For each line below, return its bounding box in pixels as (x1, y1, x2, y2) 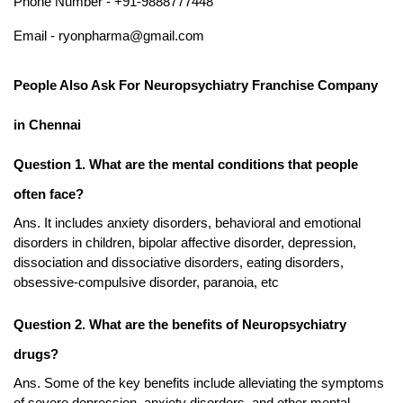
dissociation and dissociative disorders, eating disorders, (13, 255, 344, 271)
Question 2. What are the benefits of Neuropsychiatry (13, 318, 346, 333)
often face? (13, 187, 84, 202)
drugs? (13, 347, 58, 363)
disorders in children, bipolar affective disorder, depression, (13, 236, 356, 251)
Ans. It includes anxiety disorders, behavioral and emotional (13, 216, 361, 231)
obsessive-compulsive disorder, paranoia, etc (13, 275, 279, 291)
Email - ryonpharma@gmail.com (13, 29, 204, 44)
